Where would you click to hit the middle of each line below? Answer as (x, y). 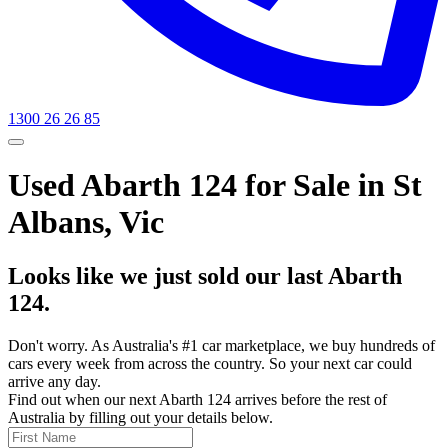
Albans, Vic (86, 222)
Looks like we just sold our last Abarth (205, 275)
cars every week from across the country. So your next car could (210, 363)
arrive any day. (54, 381)
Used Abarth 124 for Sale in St (215, 185)
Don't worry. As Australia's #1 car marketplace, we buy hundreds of (221, 345)
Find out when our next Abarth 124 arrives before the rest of (197, 399)
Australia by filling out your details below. (140, 417)
